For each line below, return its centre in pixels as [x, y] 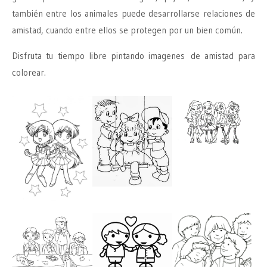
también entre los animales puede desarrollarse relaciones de [133, 14]
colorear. [29, 73]
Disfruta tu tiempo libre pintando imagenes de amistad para [133, 56]
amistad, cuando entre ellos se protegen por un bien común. [127, 30]
